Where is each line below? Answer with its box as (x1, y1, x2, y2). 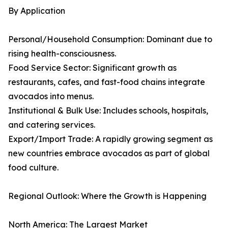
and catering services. (8, 120, 95, 130)
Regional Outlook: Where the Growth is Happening (8, 191, 207, 202)
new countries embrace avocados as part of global (8, 148, 210, 159)
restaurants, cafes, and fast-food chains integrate (8, 77, 205, 88)
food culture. (8, 162, 59, 173)
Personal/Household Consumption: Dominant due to (8, 34, 212, 45)
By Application (8, 6, 65, 16)
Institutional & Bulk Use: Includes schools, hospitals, (8, 105, 208, 116)
